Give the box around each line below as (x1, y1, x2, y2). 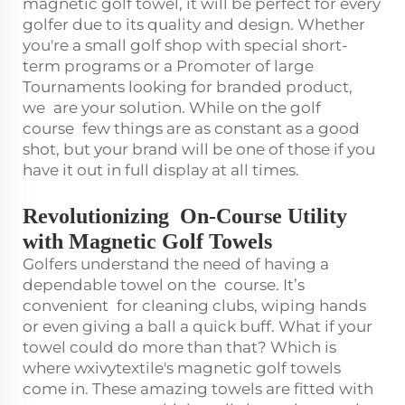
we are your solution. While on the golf (23, 98, 321, 117)
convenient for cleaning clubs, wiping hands (23, 296, 366, 315)
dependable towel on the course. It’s (23, 275, 305, 294)
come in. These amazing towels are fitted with (23, 379, 373, 398)
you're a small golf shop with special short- (23, 35, 348, 54)
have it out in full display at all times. (23, 160, 303, 179)
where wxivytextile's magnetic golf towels (23, 358, 349, 377)
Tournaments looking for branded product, (23, 77, 353, 96)
